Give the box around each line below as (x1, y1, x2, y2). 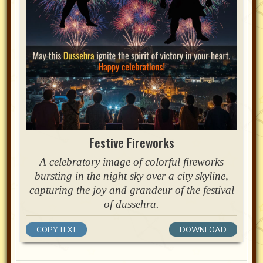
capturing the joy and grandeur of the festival (29, 184, 234, 197)
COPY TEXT (36, 225, 76, 235)
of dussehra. (104, 198, 159, 211)
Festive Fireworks (89, 133, 174, 152)
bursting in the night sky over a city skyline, (35, 170, 228, 183)
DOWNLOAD (180, 225, 227, 235)
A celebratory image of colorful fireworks (39, 156, 224, 168)
